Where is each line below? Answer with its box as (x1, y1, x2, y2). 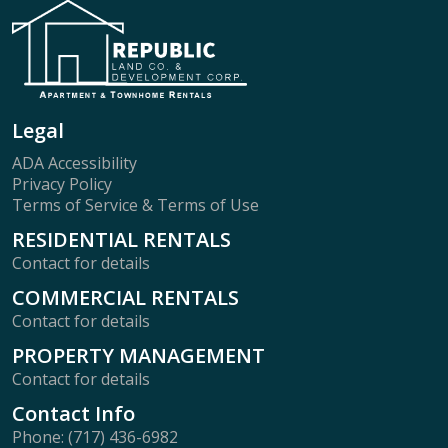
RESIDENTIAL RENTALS (12, 226, 231, 254)
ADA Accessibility (12, 152, 137, 175)
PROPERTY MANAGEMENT (12, 342, 265, 370)
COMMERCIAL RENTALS (12, 284, 239, 312)
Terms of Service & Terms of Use (12, 194, 259, 217)
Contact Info (12, 400, 135, 428)
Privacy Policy (12, 173, 112, 196)
